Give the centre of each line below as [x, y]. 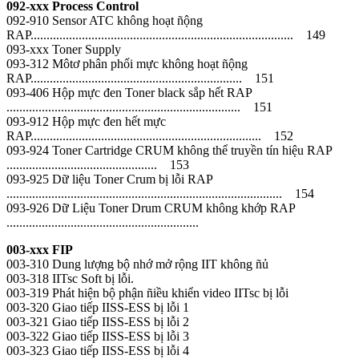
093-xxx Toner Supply [64, 49]
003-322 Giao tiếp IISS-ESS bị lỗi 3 [99, 336]
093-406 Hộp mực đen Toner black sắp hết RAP [129, 92]
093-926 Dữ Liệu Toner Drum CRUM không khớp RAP [151, 208]
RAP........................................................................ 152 [150, 135]
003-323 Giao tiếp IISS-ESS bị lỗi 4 [99, 350]
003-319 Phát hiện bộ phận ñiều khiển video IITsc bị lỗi [147, 292]
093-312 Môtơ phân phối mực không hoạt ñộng [127, 63]
